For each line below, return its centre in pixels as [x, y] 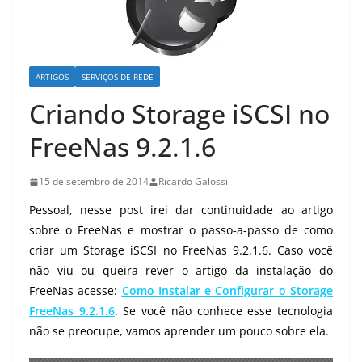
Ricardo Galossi [193, 181]
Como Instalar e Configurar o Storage [227, 290]
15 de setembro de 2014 [94, 181]
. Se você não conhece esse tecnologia [224, 311]
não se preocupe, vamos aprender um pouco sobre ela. [179, 331]
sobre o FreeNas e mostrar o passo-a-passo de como [181, 230]
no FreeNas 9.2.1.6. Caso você [245, 250]
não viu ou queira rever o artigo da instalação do [181, 270]
